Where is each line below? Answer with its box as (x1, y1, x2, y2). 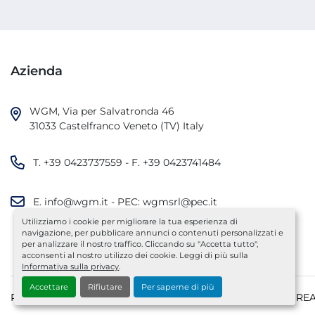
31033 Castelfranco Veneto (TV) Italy (30, 120, 204, 132)
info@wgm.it (44, 195, 108, 208)
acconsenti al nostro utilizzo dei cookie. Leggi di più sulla (22, 250, 249, 261)
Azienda (11, 63, 63, 79)
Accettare (30, 281, 69, 292)
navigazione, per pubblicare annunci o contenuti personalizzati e (22, 228, 284, 238)
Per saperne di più (141, 281, 215, 292)
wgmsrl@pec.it (143, 195, 217, 208)
